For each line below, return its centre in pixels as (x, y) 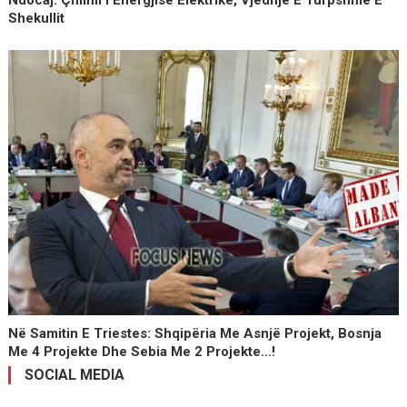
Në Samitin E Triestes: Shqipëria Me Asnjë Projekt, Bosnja (195, 334)
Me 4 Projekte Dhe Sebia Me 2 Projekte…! (142, 352)
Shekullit (37, 19)
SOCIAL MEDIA (74, 375)
